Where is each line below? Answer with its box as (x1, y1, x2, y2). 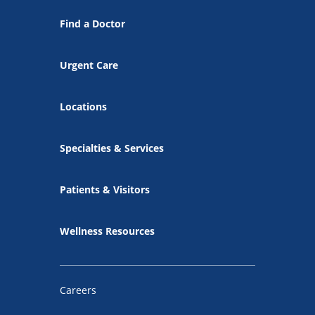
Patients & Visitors (60, 182, 150, 196)
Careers (60, 283, 96, 297)
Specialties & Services (60, 141, 164, 155)
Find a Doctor (60, 16, 125, 30)
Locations (60, 99, 107, 113)
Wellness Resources (60, 224, 155, 238)
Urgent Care (60, 58, 118, 72)
